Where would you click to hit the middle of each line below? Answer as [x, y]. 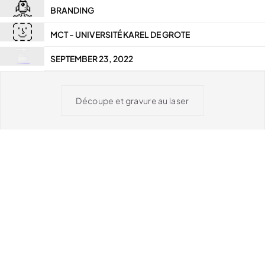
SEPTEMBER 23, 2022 [92, 58]
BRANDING [72, 10]
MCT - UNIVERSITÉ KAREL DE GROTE [120, 34]
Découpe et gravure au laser [132, 100]
